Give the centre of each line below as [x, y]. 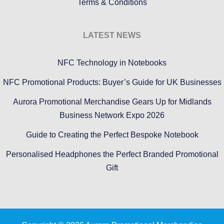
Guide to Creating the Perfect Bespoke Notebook [112, 135]
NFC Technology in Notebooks [112, 63]
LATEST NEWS [112, 35]
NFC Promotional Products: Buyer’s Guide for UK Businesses [112, 82]
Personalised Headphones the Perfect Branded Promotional [112, 154]
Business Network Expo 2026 [112, 115]
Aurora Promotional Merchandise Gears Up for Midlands [112, 102]
